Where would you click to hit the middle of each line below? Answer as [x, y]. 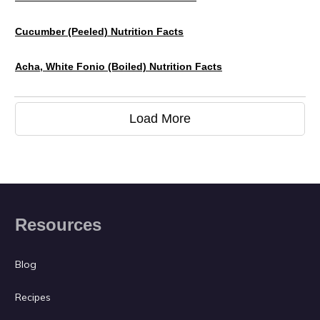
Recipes [33, 297]
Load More [160, 118]
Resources [58, 224]
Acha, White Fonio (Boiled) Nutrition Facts [119, 66]
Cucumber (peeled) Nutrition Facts [99, 31]
